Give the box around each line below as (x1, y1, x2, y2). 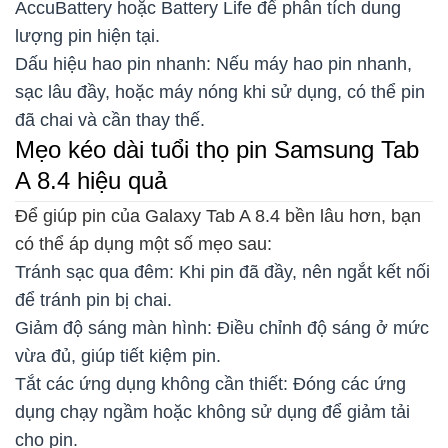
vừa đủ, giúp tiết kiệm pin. (15, 345, 221, 366)
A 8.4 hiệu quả (15, 166, 174, 194)
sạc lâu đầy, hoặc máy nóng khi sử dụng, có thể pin (15, 81, 425, 102)
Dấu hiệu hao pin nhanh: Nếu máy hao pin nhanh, (15, 53, 412, 74)
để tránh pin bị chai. (15, 289, 172, 310)
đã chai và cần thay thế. (15, 109, 205, 130)
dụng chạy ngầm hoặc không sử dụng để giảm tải (15, 401, 410, 422)
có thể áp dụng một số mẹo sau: (15, 233, 272, 254)
